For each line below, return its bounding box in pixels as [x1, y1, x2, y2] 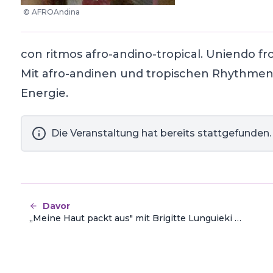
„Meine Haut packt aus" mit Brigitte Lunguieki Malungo [234, 213, 241, 224]
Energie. [20, 87, 68, 100]
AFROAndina [31, 7, 80, 16]
